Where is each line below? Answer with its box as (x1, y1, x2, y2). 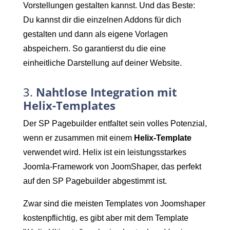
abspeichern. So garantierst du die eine (23, 44, 166, 53)
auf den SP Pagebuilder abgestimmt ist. (23, 176, 167, 185)
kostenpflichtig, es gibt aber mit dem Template (23, 213, 188, 222)
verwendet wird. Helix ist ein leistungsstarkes (23, 147, 186, 157)
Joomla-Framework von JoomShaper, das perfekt (23, 162, 201, 171)
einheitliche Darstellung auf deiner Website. (23, 58, 182, 67)
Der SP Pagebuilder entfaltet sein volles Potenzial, (23, 119, 207, 128)
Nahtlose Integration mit (36, 84, 177, 100)
